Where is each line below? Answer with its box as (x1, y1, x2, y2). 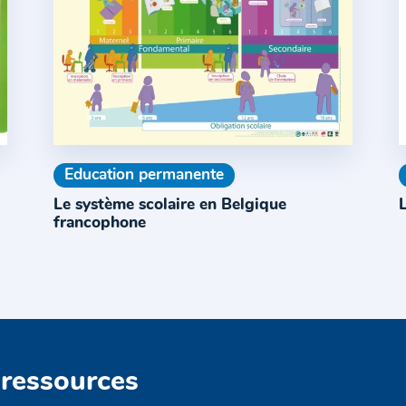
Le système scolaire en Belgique (53, 198, 286, 214)
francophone (53, 216, 146, 232)
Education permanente (63, 168, 224, 184)
